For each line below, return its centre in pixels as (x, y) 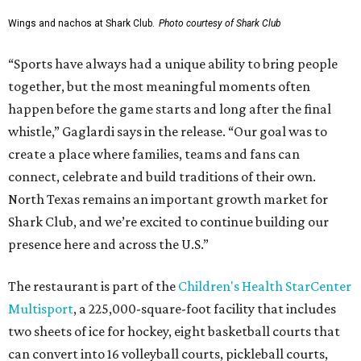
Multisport (41, 309)
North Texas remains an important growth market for (168, 199)
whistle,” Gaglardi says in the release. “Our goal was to (168, 131)
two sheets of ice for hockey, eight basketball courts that (174, 331)
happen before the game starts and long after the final (170, 109)
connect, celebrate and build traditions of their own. (162, 176)
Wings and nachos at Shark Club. (81, 23)
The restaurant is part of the (93, 286)
